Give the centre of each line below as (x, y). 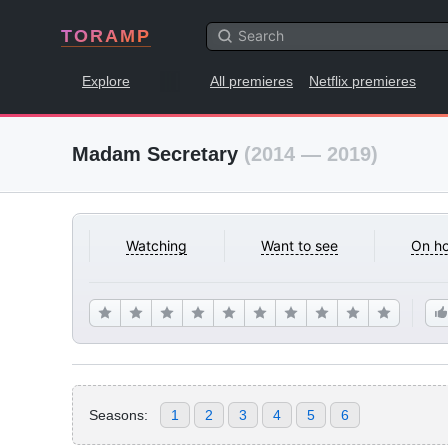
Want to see (299, 245)
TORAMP (106, 36)
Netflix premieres (362, 81)
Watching (157, 245)
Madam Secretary (158, 154)
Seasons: (118, 414)
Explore (106, 81)
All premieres (251, 81)
